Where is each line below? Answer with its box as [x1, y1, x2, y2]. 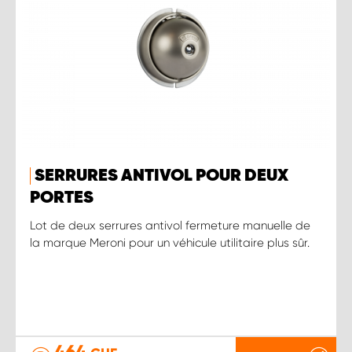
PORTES [30, 189, 93, 207]
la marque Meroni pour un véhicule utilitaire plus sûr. [30, 235, 310, 250]
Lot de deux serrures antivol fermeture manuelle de [30, 218, 310, 233]
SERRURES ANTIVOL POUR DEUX [35, 167, 288, 185]
